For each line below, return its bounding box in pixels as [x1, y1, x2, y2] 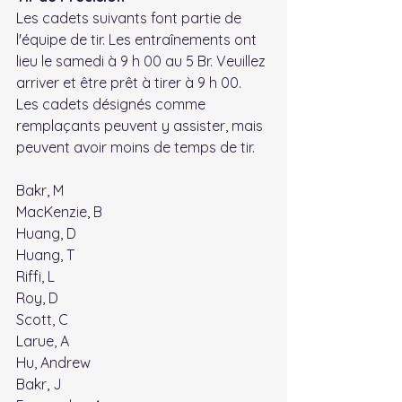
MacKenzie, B [16, 202, 102, 221]
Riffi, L [16, 267, 55, 285]
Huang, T [16, 245, 74, 264]
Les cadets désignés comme [16, 94, 209, 113]
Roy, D [16, 288, 58, 307]
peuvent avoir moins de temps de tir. [16, 137, 255, 156]
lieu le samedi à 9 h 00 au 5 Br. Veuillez [16, 51, 269, 70]
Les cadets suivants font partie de [16, 8, 245, 27]
